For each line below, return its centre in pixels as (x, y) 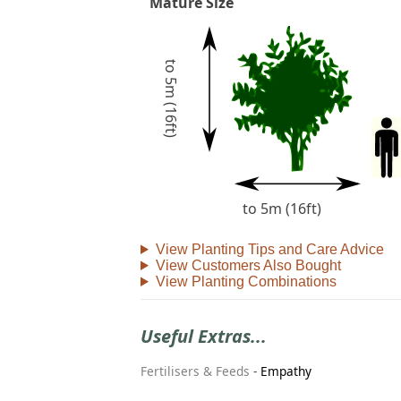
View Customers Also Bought (248, 265)
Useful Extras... (204, 336)
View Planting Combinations (246, 281)
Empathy (286, 371)
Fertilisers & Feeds (195, 371)
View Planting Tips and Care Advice (269, 249)
